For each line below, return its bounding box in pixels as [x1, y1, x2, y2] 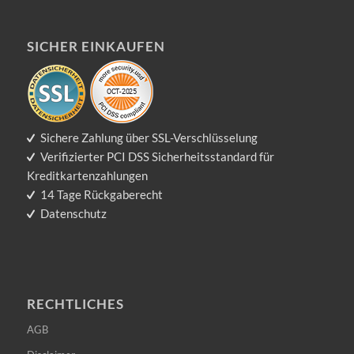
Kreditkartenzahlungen [26, 168, 148, 183]
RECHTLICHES [26, 296, 124, 313]
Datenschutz [40, 206, 107, 221]
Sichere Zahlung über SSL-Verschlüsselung [40, 130, 258, 145]
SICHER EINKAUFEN [26, 39, 165, 55]
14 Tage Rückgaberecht [40, 187, 164, 202]
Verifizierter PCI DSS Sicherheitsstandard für [40, 149, 275, 164]
